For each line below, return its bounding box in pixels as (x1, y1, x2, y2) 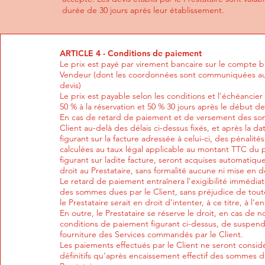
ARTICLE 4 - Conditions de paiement (60, 48, 202, 59)
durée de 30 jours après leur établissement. (62, 5, 225, 15)
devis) (60, 80, 82, 91)
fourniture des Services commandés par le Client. (60, 229, 244, 240)
